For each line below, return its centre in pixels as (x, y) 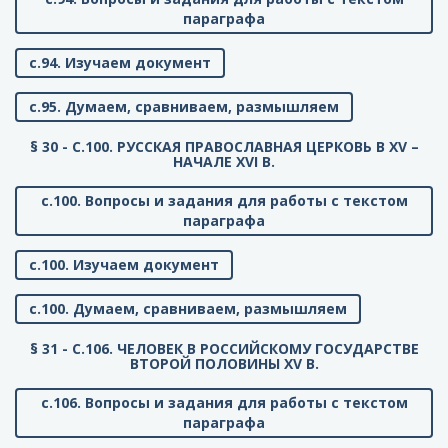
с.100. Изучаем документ (124, 265)
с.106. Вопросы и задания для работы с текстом (224, 403)
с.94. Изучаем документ (120, 63)
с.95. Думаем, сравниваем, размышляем (184, 107)
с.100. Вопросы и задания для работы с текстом (224, 201)
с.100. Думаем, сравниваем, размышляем (188, 309)
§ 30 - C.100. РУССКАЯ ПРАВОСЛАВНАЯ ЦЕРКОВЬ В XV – (224, 147)
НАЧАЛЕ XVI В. (224, 162)
